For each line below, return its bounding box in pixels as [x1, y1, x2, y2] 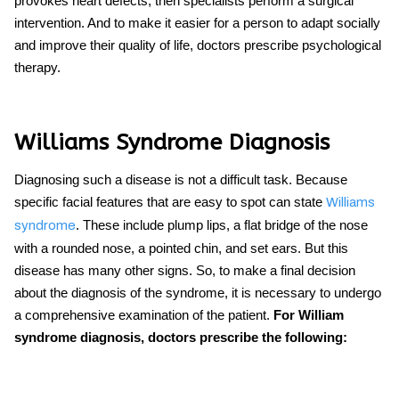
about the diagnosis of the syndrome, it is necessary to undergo [14, 285, 381, 300]
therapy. [14, 60, 61, 75]
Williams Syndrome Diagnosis [14, 129, 330, 156]
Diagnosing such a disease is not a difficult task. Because [14, 172, 347, 187]
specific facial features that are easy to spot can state [14, 194, 326, 209]
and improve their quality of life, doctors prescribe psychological [14, 37, 381, 53]
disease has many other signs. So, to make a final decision [14, 263, 355, 278]
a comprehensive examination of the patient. [14, 307, 273, 322]
